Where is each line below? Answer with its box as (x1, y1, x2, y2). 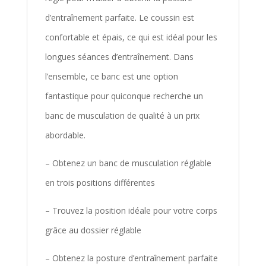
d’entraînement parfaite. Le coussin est (45, 11, 194, 23)
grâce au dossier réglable (45, 224, 141, 236)
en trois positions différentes (45, 176, 155, 188)
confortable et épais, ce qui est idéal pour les (45, 31, 217, 43)
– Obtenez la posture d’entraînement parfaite (45, 252, 218, 264)
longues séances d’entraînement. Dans (45, 50, 194, 62)
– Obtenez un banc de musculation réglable (45, 157, 211, 169)
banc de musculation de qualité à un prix (45, 109, 199, 121)
